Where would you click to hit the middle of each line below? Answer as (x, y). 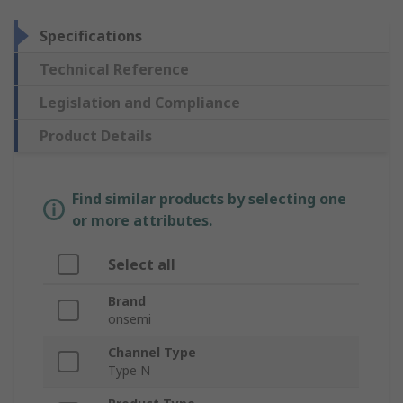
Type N (129, 371)
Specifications (91, 36)
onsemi (130, 319)
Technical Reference (114, 70)
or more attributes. (142, 221)
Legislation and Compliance (140, 103)
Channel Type (152, 353)
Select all (142, 265)
